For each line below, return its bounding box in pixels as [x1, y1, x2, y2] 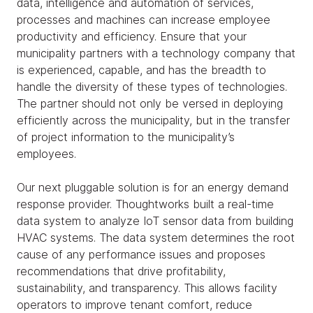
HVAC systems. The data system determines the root [17, 231, 295, 245]
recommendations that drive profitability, [17, 264, 226, 279]
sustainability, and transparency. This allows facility [17, 281, 277, 296]
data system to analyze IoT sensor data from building [17, 214, 293, 228]
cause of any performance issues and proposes [17, 247, 265, 262]
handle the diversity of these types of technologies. [17, 80, 287, 94]
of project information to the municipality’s [17, 130, 235, 145]
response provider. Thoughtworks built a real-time [17, 197, 274, 212]
